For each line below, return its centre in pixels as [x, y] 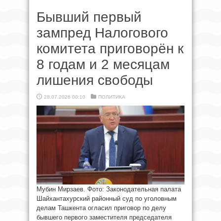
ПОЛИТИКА [112, 97]
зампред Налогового [102, 33]
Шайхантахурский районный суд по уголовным [107, 199]
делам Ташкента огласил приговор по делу [101, 208]
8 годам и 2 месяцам [103, 64]
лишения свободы [95, 80]
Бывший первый [89, 17]
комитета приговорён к [110, 49]
